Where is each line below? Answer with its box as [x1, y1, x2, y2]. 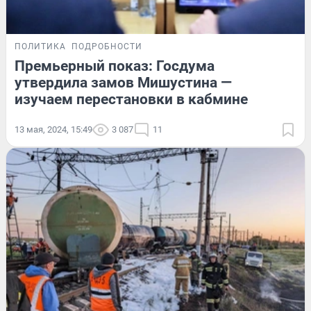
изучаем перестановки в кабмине [15, 91, 248, 108]
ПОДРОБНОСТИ [72, 42, 142, 52]
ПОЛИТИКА [15, 42, 66, 52]
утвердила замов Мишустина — [15, 74, 232, 92]
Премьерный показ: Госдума [15, 58, 215, 75]
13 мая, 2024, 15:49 [15, 124, 92, 135]
